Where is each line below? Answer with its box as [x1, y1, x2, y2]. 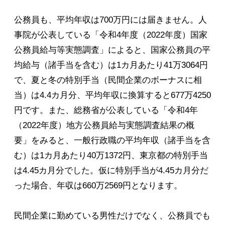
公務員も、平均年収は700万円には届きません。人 [14, 15, 207, 25]
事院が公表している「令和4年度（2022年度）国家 [14, 30, 207, 40]
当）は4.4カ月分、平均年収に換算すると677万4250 [14, 90, 211, 100]
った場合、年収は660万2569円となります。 [14, 181, 182, 191]
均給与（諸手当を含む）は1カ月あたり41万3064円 [14, 60, 208, 70]
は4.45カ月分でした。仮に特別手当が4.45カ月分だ [14, 166, 208, 176]
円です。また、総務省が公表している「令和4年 [14, 105, 198, 116]
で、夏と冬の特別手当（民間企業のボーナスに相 [14, 75, 202, 85]
